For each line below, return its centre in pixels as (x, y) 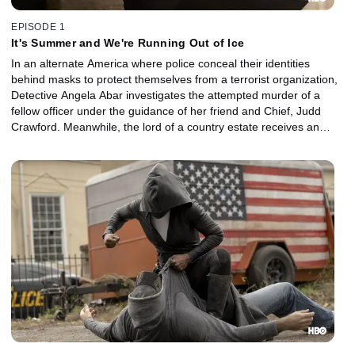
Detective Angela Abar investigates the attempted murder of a (166, 95)
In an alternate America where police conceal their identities (160, 64)
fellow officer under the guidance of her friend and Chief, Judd (166, 111)
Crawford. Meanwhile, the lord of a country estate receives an (165, 127)
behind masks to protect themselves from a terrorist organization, (174, 80)
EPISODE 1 (38, 27)
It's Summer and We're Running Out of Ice (128, 43)
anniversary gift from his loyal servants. (109, 143)
